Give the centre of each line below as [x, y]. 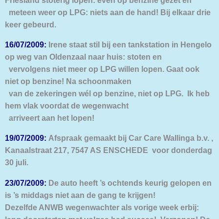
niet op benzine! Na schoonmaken [68, 81]
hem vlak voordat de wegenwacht [67, 106]
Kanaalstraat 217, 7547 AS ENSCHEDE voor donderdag [109, 150]
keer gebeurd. [31, 24]
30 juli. [17, 163]
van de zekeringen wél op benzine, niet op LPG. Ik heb [107, 94]
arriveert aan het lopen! [50, 118]
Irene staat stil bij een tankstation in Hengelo [129, 45]
